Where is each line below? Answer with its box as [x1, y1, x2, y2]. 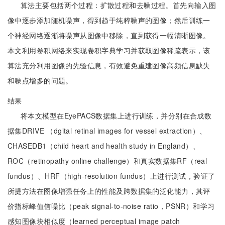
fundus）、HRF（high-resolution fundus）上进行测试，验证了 [8, 171, 215, 181]
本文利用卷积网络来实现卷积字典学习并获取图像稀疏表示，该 [8, 45, 210, 55]
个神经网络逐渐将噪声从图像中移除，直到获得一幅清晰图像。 [8, 30, 210, 40]
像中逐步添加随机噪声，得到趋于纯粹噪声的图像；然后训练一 [8, 15, 210, 25]
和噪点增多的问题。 [8, 75, 73, 85]
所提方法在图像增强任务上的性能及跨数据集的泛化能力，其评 [8, 186, 210, 196]
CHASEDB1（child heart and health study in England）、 [8, 141, 200, 151]
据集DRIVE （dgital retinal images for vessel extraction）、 [8, 126, 207, 136]
